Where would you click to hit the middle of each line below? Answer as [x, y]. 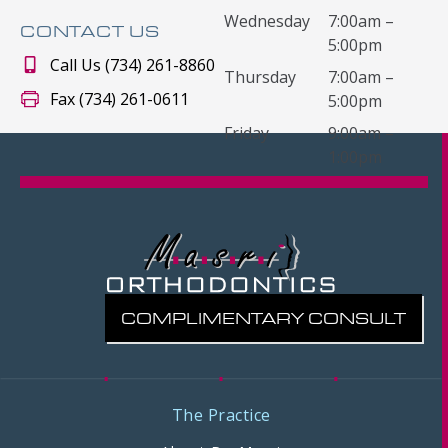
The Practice [221, 415]
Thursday [260, 77]
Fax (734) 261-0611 [119, 99]
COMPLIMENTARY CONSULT [263, 318]
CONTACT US [90, 31]
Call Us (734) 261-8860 [132, 65]
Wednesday [267, 21]
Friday [246, 133]
